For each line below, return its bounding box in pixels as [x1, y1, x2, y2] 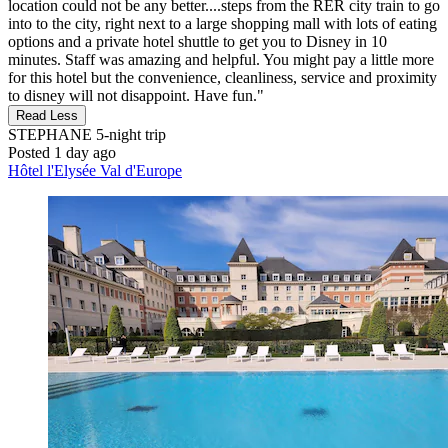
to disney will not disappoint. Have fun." [8, 86, 264, 104]
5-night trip [92, 125, 166, 143]
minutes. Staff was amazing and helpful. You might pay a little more [8, 50, 434, 68]
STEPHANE [8, 125, 92, 143]
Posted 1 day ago [8, 143, 116, 161]
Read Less [16, 107, 78, 123]
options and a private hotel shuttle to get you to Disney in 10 [8, 32, 387, 50]
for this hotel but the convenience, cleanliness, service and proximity [8, 68, 437, 86]
